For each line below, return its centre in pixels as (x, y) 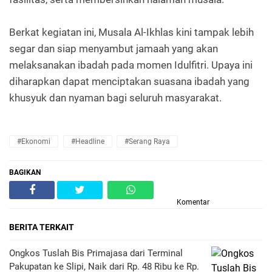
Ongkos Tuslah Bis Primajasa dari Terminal (96, 253)
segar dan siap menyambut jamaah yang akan (114, 48)
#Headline (87, 141)
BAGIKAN (25, 172)
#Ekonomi (34, 141)
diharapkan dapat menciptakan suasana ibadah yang (129, 81)
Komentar (193, 202)
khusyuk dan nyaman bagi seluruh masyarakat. (115, 97)
